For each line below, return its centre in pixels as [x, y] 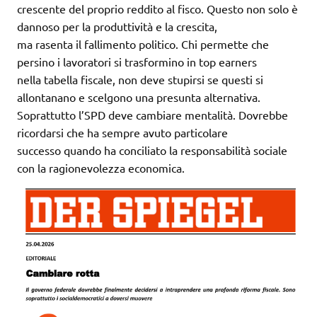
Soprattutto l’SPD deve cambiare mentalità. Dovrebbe [152, 114]
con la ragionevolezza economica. [101, 167]
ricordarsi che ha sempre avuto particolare [122, 132]
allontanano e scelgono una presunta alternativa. [139, 97]
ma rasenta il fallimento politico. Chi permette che [143, 44]
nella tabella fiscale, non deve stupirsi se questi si [140, 79]
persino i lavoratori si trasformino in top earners [137, 61]
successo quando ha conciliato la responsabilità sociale [152, 150]
